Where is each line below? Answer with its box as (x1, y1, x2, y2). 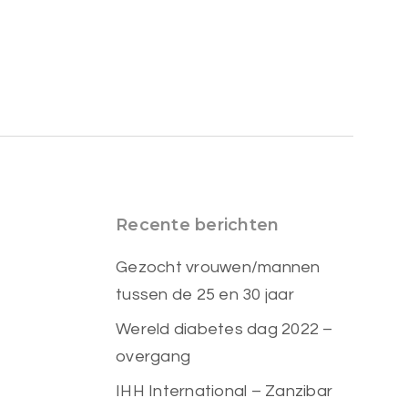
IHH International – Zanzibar (116, 382, 333, 400)
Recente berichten (116, 215, 280, 235)
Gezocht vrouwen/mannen (116, 259, 321, 276)
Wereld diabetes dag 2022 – (116, 321, 333, 338)
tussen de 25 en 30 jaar (116, 286, 294, 303)
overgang (116, 348, 191, 365)
